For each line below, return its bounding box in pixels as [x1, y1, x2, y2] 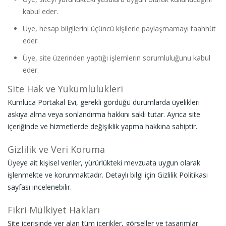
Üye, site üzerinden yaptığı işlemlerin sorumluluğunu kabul [23, 53, 210, 63]
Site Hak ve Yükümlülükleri [8, 83, 123, 95]
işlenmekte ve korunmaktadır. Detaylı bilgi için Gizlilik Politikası [8, 170, 208, 180]
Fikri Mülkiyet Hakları [8, 204, 100, 216]
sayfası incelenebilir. [8, 182, 72, 192]
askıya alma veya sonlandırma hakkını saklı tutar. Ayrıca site [8, 109, 200, 119]
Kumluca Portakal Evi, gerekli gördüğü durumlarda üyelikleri [8, 97, 200, 107]
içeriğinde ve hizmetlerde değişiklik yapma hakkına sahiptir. [8, 122, 197, 131]
